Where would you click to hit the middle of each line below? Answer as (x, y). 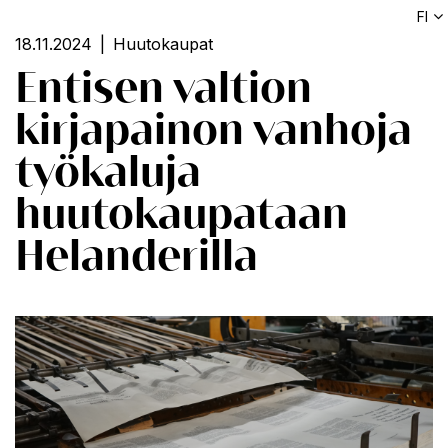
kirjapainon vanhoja (213, 129)
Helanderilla (136, 255)
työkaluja (108, 171)
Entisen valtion (163, 87)
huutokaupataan (181, 213)
